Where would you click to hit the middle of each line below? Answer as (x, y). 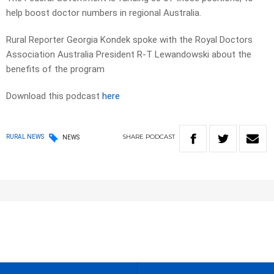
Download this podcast (54, 96)
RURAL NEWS (25, 137)
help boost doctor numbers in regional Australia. (104, 13)
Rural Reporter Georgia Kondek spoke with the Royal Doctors (129, 40)
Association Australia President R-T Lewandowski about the (129, 55)
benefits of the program (55, 69)
